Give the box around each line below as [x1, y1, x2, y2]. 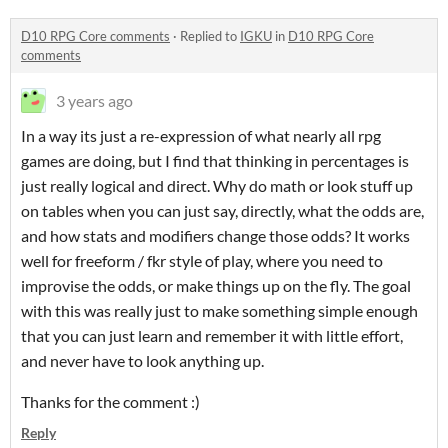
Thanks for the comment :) [21, 392, 200, 412]
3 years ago [56, 91, 133, 111]
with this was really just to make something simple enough [21, 301, 418, 321]
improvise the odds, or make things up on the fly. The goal [21, 276, 411, 296]
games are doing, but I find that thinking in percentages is [21, 151, 409, 171]
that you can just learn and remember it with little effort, [21, 326, 403, 346]
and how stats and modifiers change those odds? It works [21, 226, 410, 246]
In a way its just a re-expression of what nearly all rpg [21, 126, 381, 146]
